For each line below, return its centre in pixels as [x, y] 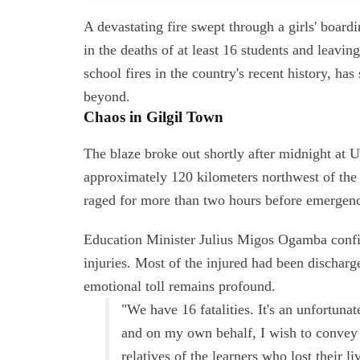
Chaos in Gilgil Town [153, 117]
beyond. [107, 97]
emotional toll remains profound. [180, 286]
